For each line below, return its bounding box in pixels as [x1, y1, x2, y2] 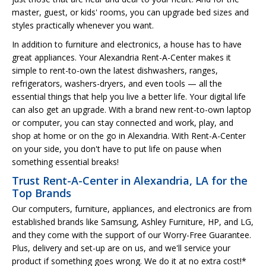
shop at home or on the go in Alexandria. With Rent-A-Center [12, 130, 246, 141]
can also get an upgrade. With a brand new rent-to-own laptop [12, 104, 251, 115]
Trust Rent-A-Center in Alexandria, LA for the [12, 173, 248, 188]
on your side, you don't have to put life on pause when [12, 143, 221, 154]
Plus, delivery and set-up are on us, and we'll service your [12, 242, 230, 254]
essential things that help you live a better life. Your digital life [12, 91, 246, 102]
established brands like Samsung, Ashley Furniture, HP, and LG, [12, 216, 254, 227]
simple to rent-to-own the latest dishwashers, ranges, [12, 65, 218, 76]
